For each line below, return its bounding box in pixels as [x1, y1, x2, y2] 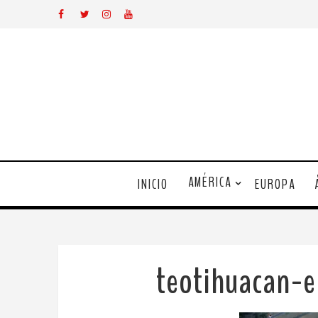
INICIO [137, 175, 168, 194]
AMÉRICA [187, 173, 231, 192]
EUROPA [254, 175, 295, 194]
